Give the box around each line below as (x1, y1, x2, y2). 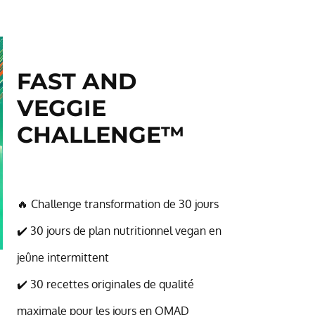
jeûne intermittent (16, 250, 109, 264)
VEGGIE (16, 94, 106, 122)
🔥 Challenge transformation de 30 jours (16, 197, 219, 211)
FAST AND (16, 67, 136, 95)
